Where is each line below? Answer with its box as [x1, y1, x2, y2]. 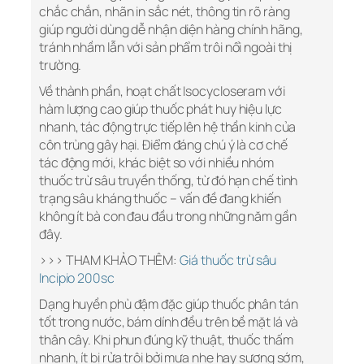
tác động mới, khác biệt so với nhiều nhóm [39, 154, 274, 172]
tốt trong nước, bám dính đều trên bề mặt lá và [39, 313, 299, 331]
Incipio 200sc [39, 269, 115, 288]
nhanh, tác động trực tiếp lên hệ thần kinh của [39, 118, 297, 136]
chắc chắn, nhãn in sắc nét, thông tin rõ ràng [39, 2, 290, 21]
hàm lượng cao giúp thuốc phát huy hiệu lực [39, 100, 282, 119]
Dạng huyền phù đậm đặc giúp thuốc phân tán [39, 295, 298, 314]
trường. [39, 56, 82, 75]
